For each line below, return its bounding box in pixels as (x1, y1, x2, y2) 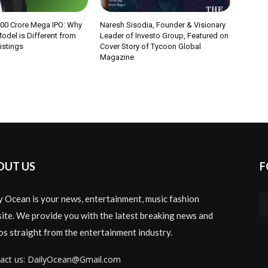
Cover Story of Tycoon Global (100, 41, 202, 51)
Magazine (100, 52, 135, 62)
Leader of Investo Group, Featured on (100, 31, 229, 40)
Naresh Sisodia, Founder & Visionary (100, 20, 226, 29)
